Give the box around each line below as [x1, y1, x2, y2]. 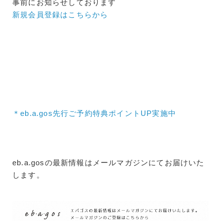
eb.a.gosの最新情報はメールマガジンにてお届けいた [12, 158, 205, 167]
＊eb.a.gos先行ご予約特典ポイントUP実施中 [12, 109, 176, 118]
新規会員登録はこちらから [12, 10, 109, 19]
